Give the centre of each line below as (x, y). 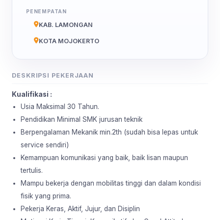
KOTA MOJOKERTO (69, 41)
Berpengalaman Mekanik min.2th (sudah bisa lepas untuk (109, 132)
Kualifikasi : (32, 94)
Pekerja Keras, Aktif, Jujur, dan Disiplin (80, 208)
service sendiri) (45, 145)
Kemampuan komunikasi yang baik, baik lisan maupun (104, 157)
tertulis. (32, 170)
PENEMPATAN (46, 11)
